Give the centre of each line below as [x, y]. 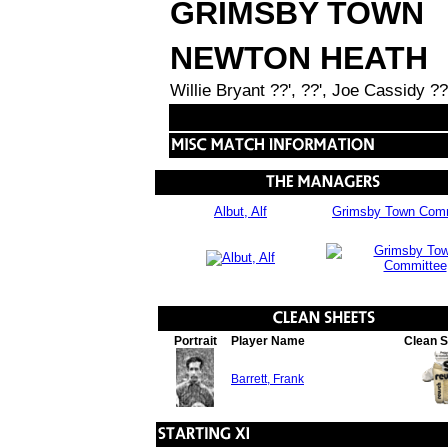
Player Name [268, 341]
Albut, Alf [240, 211]
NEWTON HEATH [299, 58]
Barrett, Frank [267, 379]
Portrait [195, 341]
